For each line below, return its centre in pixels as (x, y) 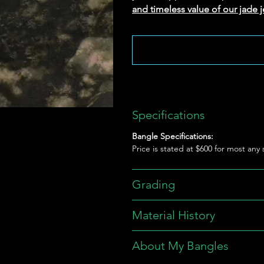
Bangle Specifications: (173, 136)
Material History (174, 215)
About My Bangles (180, 245)
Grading (154, 184)
